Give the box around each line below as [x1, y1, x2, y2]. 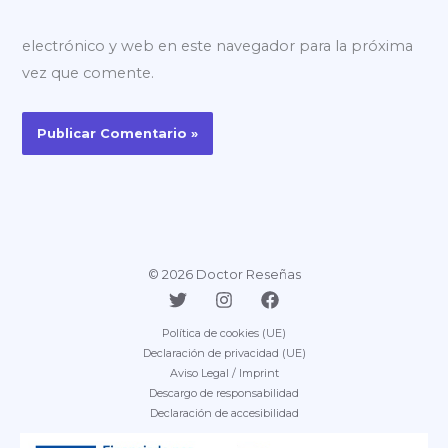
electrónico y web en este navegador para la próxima [22, 36, 414, 55]
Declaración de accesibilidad [149, 405, 299, 420]
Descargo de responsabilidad [149, 385, 299, 400]
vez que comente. [22, 63, 155, 82]
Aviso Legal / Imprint [169, 365, 279, 380]
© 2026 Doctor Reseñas [147, 266, 301, 282]
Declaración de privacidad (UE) [142, 345, 306, 360]
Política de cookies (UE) [162, 325, 286, 340]
